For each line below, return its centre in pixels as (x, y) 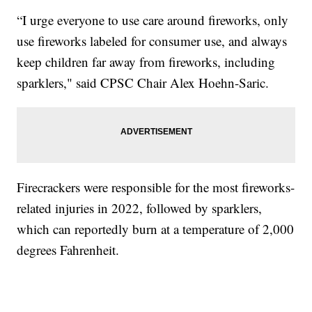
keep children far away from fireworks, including (146, 62)
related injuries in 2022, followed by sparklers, (140, 208)
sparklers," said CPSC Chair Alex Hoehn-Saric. (145, 83)
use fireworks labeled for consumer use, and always (152, 41)
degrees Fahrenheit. (70, 250)
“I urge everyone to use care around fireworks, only (153, 20)
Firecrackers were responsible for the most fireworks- (156, 187)
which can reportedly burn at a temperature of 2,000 (156, 229)
